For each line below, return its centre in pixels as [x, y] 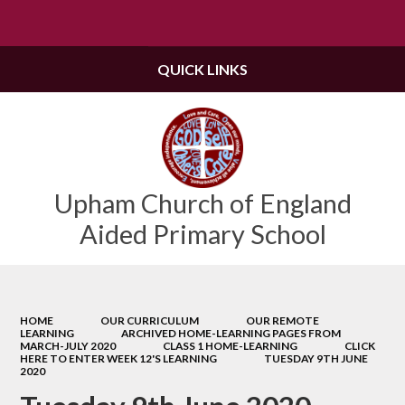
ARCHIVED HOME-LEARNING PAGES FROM [231, 333]
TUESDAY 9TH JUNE [316, 358]
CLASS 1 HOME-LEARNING [230, 345]
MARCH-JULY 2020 [68, 345]
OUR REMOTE [282, 320]
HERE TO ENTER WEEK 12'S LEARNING [119, 358]
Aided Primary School [202, 234]
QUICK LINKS [202, 69]
